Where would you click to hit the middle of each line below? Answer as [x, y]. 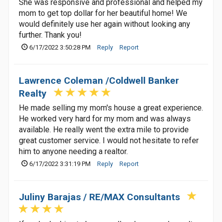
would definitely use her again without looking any [105, 24]
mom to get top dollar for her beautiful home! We [103, 13]
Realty [33, 93]
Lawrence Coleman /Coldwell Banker [99, 81]
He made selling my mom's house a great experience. [111, 108]
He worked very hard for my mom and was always [105, 119]
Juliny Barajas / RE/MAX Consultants [99, 197]
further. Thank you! [50, 35]
